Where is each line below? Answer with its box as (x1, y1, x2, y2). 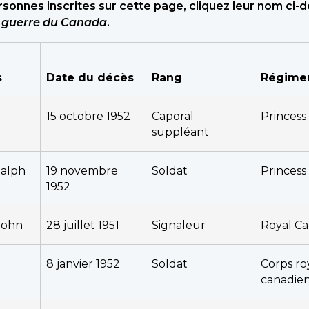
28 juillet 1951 (46, 218, 119, 232)
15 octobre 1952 (46, 109, 130, 123)
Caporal (152, 109, 194, 123)
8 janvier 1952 (46, 257, 120, 270)
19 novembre (46, 163, 118, 177)
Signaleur (152, 218, 206, 232)
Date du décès (46, 70, 134, 84)
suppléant (152, 125, 209, 139)
